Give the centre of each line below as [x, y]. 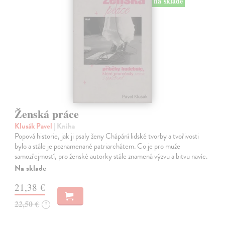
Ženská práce [47, 114]
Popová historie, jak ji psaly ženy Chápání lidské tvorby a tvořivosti [107, 136]
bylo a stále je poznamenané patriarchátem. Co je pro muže [98, 146]
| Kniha [65, 126]
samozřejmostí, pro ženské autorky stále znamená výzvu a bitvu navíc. [111, 156]
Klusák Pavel [34, 126]
